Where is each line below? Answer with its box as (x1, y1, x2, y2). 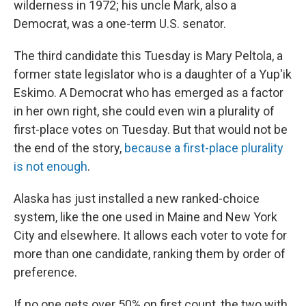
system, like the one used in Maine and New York (14, 210, 277, 224)
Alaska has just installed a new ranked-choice (14, 191, 260, 206)
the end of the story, (14, 141, 124, 155)
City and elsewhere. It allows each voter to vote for (14, 228, 287, 242)
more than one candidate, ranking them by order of (14, 247, 286, 261)
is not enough (14, 159, 87, 173)
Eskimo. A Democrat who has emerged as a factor (14, 85, 283, 100)
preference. (14, 265, 77, 279)
